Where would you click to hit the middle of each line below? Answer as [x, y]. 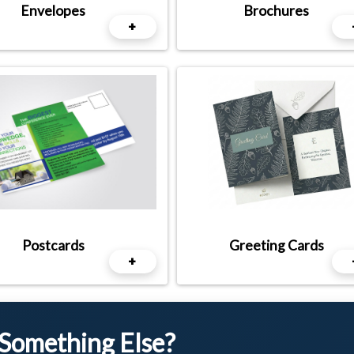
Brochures [277, 11]
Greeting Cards [276, 246]
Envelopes [53, 11]
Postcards [53, 246]
